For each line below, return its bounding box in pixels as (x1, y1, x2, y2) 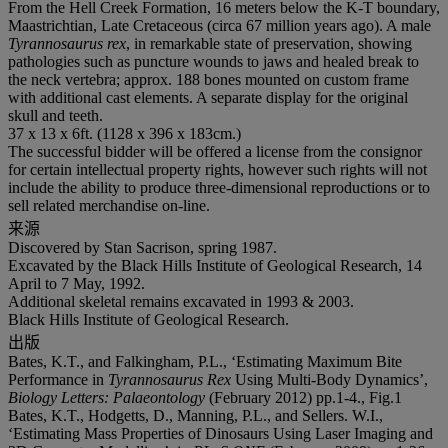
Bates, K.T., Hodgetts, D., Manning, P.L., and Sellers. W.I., (8, 406, 383, 424)
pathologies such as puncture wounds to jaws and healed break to (8, 52, 419, 70)
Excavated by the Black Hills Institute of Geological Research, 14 (8, 256, 422, 274)
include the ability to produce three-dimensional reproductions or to (8, 178, 430, 196)
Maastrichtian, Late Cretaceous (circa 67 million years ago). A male (8, 16, 431, 34)
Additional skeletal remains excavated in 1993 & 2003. (8, 292, 354, 310)
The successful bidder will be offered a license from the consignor (8, 142, 422, 160)
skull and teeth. (8, 106, 103, 124)
